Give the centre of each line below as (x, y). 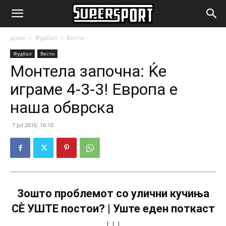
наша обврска (62, 107)
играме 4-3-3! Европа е (94, 89)
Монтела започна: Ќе (88, 71)
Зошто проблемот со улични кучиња (113, 193)
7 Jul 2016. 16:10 (33, 125)
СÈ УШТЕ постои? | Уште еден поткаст (113, 209)
